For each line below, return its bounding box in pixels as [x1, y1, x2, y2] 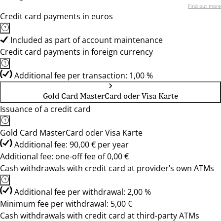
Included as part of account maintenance [10, 35, 163, 45]
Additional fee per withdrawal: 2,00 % [14, 186, 151, 197]
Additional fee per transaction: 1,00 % [14, 70, 153, 81]
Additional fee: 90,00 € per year [14, 139, 129, 150]
